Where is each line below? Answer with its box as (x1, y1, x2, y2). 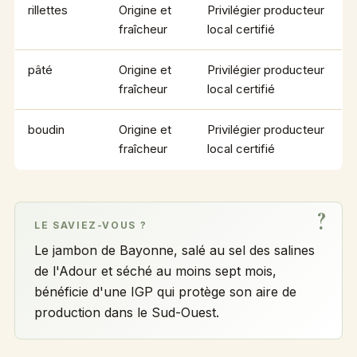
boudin (27, 122, 65, 137)
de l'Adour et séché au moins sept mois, (33, 262, 277, 279)
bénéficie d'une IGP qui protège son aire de (33, 283, 296, 300)
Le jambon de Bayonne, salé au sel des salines (33, 241, 315, 258)
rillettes (27, 2, 68, 18)
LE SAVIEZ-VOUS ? (33, 219, 147, 231)
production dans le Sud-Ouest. (33, 304, 219, 320)
